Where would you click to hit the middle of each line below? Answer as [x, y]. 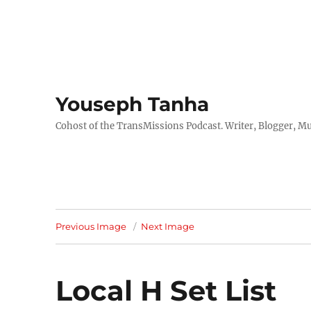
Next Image [168, 226]
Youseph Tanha [133, 104]
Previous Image [91, 226]
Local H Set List [166, 291]
